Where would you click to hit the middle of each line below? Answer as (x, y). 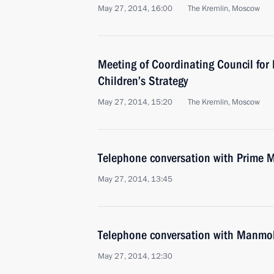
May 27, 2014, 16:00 (135, 9)
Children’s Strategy (143, 81)
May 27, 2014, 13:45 (135, 179)
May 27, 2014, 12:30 (135, 256)
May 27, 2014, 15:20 (135, 102)
